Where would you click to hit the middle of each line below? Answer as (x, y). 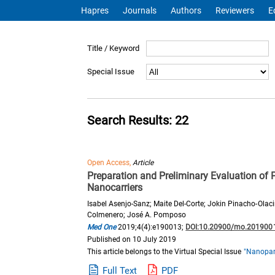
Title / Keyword (114, 48)
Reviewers (235, 10)
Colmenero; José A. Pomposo (137, 215)
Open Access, (110, 163)
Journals (140, 10)
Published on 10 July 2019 (132, 239)
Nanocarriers (115, 188)
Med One (102, 227)
